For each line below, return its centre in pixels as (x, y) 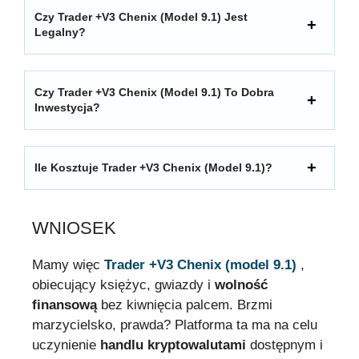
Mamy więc (68, 264)
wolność (241, 284)
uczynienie (66, 345)
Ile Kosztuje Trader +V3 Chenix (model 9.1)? (153, 167)
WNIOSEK (74, 228)
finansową (65, 305)
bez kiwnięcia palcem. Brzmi (185, 305)
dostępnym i (284, 345)
